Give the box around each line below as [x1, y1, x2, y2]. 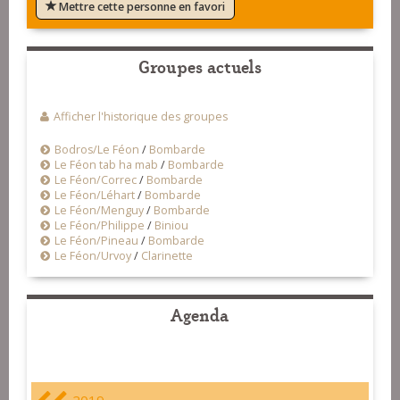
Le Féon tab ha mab [54, 157, 158, 173]
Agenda [171, 302, 229, 327]
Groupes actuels [138, 54, 262, 79]
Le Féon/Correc [54, 172, 137, 188]
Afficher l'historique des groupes [54, 109, 228, 125]
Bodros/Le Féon [54, 142, 139, 158]
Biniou [154, 218, 188, 234]
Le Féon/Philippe [54, 218, 145, 234]
